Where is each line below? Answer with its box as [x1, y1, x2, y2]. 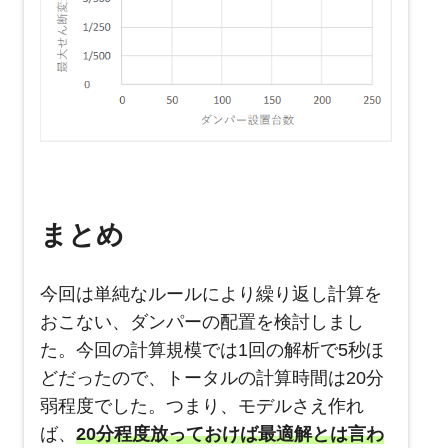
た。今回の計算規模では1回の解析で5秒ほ [40, 339, 384, 360]
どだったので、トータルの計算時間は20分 [40, 367, 384, 388]
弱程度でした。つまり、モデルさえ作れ [40, 395, 364, 416]
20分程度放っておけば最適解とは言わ [76, 423, 384, 444]
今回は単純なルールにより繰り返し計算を [40, 283, 382, 304]
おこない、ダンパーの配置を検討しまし [40, 311, 364, 332]
